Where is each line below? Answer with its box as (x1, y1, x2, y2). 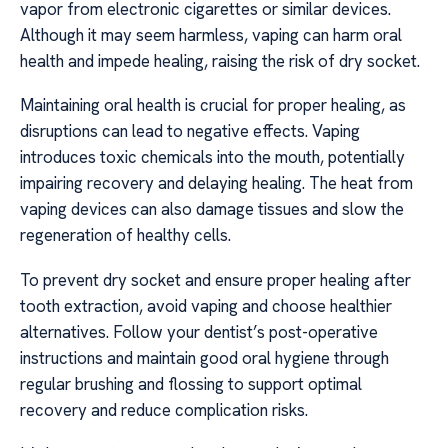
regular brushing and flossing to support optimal (20, 372, 362, 395)
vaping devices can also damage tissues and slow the (20, 198, 404, 221)
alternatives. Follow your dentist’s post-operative (20, 320, 378, 343)
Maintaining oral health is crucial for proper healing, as (20, 94, 406, 117)
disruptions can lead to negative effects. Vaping (20, 120, 360, 143)
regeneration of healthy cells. (20, 224, 231, 247)
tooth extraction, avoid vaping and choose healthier (20, 294, 392, 317)
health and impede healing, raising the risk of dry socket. (20, 49, 420, 72)
